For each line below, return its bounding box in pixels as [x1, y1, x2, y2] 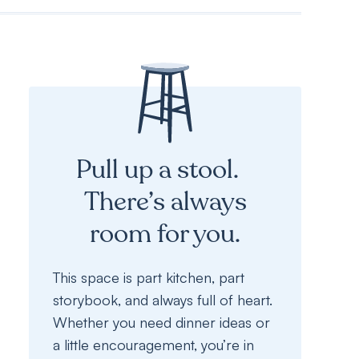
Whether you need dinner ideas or [53, 313, 270, 331]
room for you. [90, 216, 240, 252]
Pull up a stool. [76, 152, 254, 188]
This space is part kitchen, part [53, 268, 244, 286]
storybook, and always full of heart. [53, 291, 272, 309]
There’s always [83, 184, 247, 220]
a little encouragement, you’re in [53, 336, 254, 353]
